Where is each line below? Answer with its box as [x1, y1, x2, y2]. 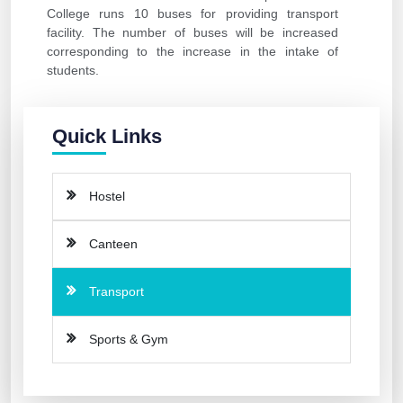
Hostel [89, 189, 125, 204]
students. [47, 63, 99, 78]
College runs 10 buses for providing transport [47, 6, 338, 22]
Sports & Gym [89, 332, 168, 347]
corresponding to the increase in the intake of [47, 44, 338, 59]
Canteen [89, 237, 138, 252]
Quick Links [52, 125, 162, 148]
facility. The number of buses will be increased [47, 25, 338, 40]
